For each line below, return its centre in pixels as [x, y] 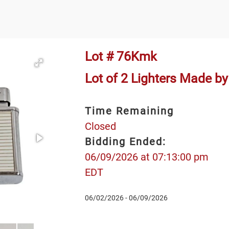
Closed [100, 126]
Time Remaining [129, 111]
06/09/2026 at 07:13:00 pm [146, 157]
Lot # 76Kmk [121, 56]
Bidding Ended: [125, 141]
